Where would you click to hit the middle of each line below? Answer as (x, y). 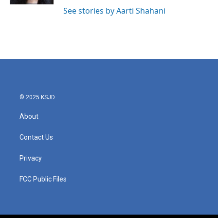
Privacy (31, 158)
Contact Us (36, 137)
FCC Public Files (43, 179)
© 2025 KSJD (37, 98)
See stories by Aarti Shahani (114, 11)
